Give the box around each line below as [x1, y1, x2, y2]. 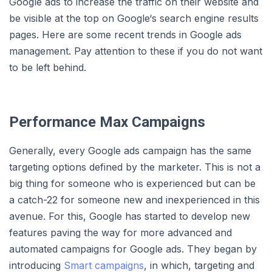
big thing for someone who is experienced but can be [9, 177, 256, 190]
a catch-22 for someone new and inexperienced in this [9, 194, 260, 206]
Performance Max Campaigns [9, 114, 205, 131]
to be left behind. [9, 61, 86, 74]
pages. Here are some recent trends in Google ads [9, 29, 242, 41]
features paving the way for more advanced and [9, 226, 232, 239]
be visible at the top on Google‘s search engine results [9, 12, 259, 25]
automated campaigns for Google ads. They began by [9, 243, 257, 256]
